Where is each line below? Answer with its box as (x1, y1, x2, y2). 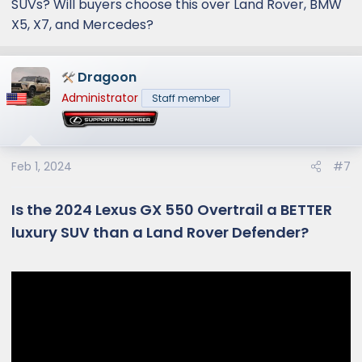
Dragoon (78, 67, 137, 86)
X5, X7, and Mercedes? (11, 15, 154, 34)
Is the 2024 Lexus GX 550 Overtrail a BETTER (11, 200, 332, 221)
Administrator (61, 89, 138, 106)
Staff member (152, 90, 220, 105)
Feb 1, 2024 (11, 158, 72, 175)
